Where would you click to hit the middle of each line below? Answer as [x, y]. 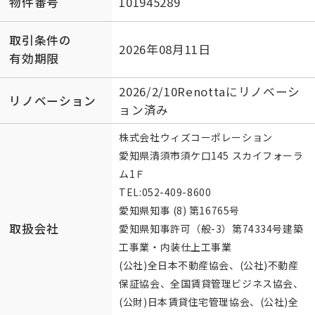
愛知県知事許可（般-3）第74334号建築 [211, 228]
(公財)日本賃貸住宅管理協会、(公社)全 [209, 301]
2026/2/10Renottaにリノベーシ [210, 91]
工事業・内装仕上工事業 [175, 246]
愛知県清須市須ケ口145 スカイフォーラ [211, 155]
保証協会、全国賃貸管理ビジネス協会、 [211, 283]
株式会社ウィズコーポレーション [196, 137]
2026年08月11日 [165, 50]
